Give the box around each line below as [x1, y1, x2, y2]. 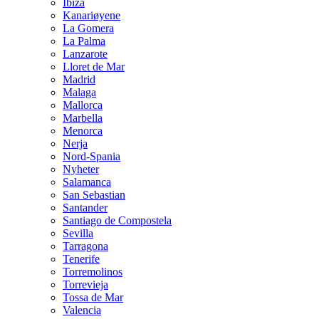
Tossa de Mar [63, 291, 123, 303]
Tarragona [63, 239, 108, 252]
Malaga [63, 85, 96, 98]
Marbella [63, 111, 103, 124]
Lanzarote [63, 47, 108, 60]
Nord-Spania [63, 150, 120, 162]
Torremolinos [63, 265, 122, 278]
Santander [63, 201, 108, 214]
